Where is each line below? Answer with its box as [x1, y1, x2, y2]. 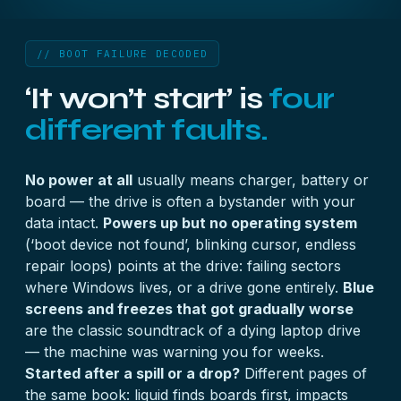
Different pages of [240, 364, 367, 382]
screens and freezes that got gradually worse [25, 300, 354, 318]
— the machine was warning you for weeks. [25, 343, 324, 361]
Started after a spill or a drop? [25, 364, 240, 382]
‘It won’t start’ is [25, 81, 269, 116]
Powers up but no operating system [103, 214, 357, 232]
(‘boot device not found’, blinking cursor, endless [25, 235, 356, 253]
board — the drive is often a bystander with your [25, 192, 355, 210]
